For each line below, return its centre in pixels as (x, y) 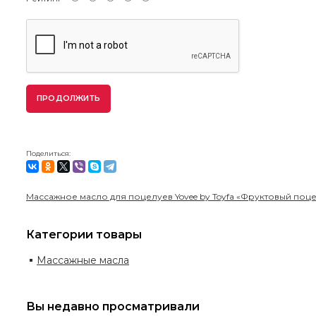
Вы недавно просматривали (113, 306)
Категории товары (84, 234)
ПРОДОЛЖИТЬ (68, 98)
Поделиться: (48, 153)
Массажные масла (83, 260)
